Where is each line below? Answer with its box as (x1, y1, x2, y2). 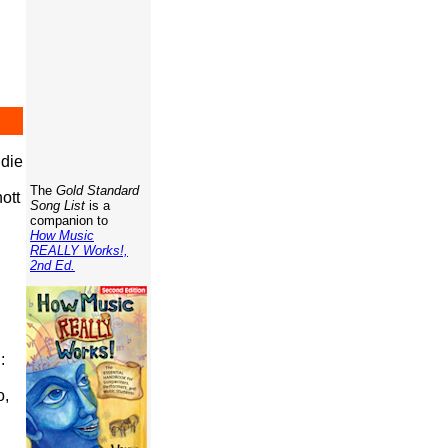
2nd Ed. (30, 258, 75, 273)
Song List (26, 198, 85, 213)
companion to (26, 213, 108, 228)
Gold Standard (56, 183, 139, 198)
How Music (30, 228, 94, 243)
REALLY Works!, (30, 243, 128, 258)
